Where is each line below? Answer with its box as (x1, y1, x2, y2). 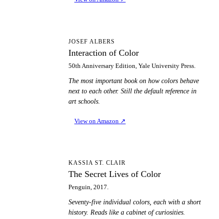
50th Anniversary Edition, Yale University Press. (68, 62, 196, 69)
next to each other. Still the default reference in (68, 87, 197, 95)
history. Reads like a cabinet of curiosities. (68, 209, 185, 217)
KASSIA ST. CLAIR (68, 159, 126, 167)
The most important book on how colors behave (68, 77, 199, 85)
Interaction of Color (68, 47, 139, 58)
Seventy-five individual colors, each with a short (68, 198, 201, 206)
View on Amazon (74, 117, 120, 125)
